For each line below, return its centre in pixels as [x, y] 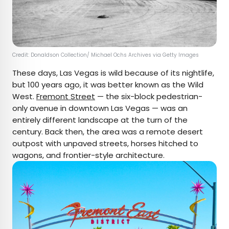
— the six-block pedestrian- [149, 97]
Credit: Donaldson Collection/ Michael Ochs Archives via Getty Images [106, 55]
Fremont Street [66, 97]
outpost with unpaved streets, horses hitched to [105, 144]
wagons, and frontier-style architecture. [88, 155]
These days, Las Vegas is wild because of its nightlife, [113, 73]
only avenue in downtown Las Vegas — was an [100, 108]
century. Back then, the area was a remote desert [108, 132]
